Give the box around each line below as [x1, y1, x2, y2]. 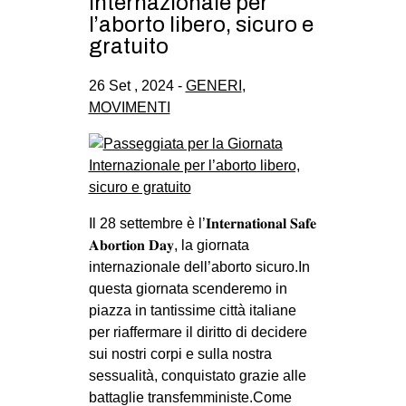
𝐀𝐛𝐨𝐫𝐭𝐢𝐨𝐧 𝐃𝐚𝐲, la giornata [88, 237, 249, 253]
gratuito [88, 34, 169, 58]
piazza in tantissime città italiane [88, 302, 296, 318]
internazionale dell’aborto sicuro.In [88, 258, 310, 275]
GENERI [185, 77, 242, 93]
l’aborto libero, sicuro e [88, 12, 314, 36]
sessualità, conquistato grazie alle [88, 367, 306, 383]
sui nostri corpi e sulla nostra [88, 345, 272, 362]
